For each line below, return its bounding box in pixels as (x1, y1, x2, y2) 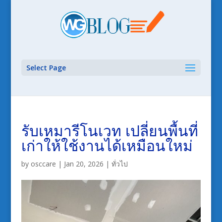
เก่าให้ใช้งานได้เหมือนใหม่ (21, 135, 193, 156)
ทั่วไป (111, 159, 128, 168)
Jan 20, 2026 (63, 159, 104, 168)
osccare (30, 159, 56, 168)
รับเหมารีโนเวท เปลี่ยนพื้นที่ (21, 120, 198, 141)
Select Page (26, 63, 66, 72)
